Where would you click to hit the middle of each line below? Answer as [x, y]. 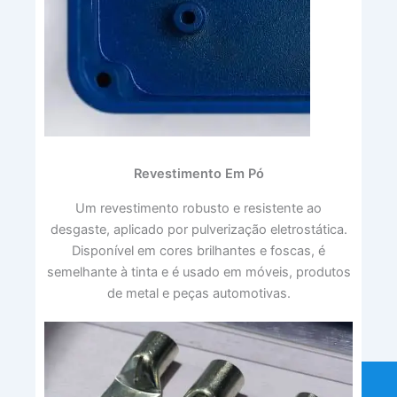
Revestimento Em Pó [198, 173]
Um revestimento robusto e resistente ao [198, 208]
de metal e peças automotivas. [198, 293]
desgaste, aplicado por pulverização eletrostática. [198, 229]
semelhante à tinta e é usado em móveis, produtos [198, 272]
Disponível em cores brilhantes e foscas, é [198, 250]
